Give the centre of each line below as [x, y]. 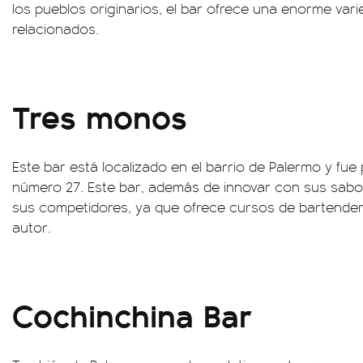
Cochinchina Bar [132, 314]
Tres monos [100, 115]
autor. [32, 227]
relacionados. [56, 28]
